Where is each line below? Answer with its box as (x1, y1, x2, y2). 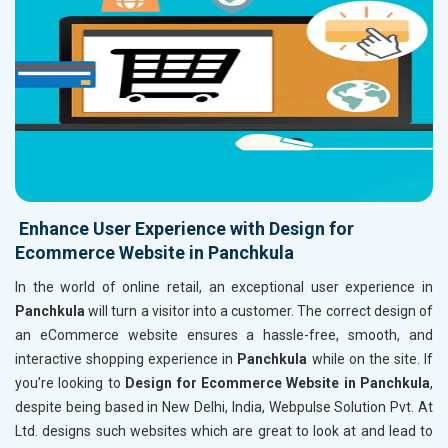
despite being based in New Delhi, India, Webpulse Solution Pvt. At (15, 398, 433, 415)
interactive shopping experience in (15, 350, 238, 367)
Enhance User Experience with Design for (15, 217, 354, 239)
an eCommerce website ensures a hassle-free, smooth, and (15, 326, 433, 343)
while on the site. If (307, 350, 434, 367)
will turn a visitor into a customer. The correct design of (85, 302, 433, 319)
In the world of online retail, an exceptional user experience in (15, 278, 433, 295)
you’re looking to (15, 374, 126, 391)
